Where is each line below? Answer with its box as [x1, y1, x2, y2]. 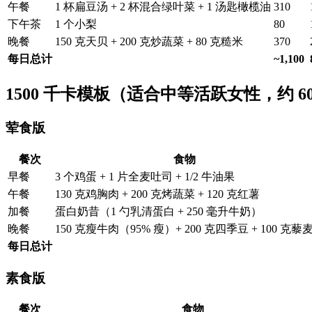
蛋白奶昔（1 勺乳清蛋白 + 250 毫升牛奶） [55, 205, 262, 217]
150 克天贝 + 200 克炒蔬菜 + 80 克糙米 [55, 36, 243, 48]
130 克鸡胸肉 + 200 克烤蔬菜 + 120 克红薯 [55, 187, 260, 200]
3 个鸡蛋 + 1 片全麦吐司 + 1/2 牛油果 [55, 170, 235, 182]
